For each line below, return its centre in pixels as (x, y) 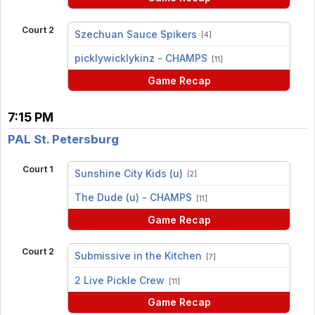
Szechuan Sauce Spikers (135, 34)
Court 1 (38, 169)
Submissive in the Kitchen (138, 256)
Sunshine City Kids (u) (128, 173)
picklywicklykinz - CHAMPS (141, 58)
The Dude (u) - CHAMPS (133, 198)
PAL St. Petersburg (63, 140)
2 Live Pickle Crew (119, 280)
